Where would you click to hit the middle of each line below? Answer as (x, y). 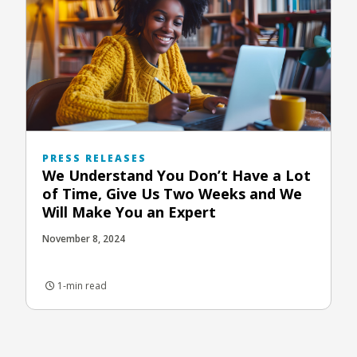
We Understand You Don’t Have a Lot (177, 175)
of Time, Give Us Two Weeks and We (172, 193)
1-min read (81, 285)
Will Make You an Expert (129, 212)
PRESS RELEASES (94, 158)
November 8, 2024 (84, 238)
